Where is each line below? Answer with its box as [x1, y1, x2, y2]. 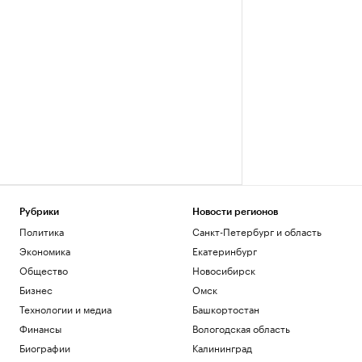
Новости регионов [192, 207, 278, 217]
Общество [19, 262, 68, 278]
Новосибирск [192, 262, 255, 278]
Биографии [19, 339, 70, 356]
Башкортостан [192, 301, 259, 317]
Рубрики [19, 207, 59, 217]
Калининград [192, 339, 252, 356]
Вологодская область [192, 320, 290, 336]
